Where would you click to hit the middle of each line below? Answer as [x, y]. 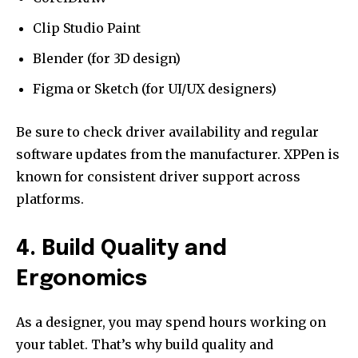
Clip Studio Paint [87, 28]
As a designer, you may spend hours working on [171, 322]
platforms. [50, 199]
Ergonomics [82, 280]
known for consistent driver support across [158, 177]
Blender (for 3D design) [107, 59]
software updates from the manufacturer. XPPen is [178, 155]
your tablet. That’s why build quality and [145, 345]
